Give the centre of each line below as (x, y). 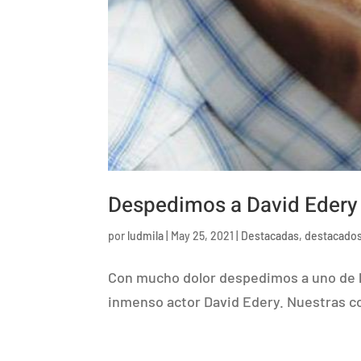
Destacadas (270, 236)
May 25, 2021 (203, 236)
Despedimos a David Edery (233, 206)
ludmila (146, 236)
